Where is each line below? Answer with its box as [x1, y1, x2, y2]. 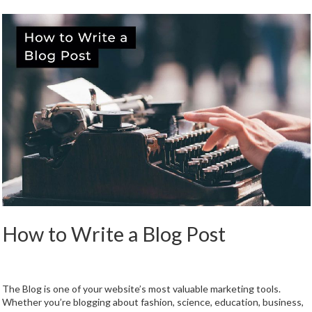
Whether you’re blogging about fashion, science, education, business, [1, 296, 304, 309]
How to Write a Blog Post [1, 221, 226, 247]
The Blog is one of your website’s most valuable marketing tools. [1, 283, 281, 295]
